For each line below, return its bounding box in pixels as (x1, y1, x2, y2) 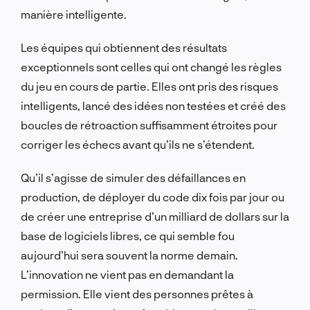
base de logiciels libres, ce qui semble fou (21, 228, 235, 242)
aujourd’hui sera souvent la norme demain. (21, 248, 238, 262)
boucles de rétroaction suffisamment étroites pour (21, 118, 277, 131)
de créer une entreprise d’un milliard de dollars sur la (21, 209, 289, 223)
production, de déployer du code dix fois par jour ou (21, 190, 284, 203)
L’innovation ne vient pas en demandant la (21, 267, 234, 281)
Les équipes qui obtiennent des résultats (21, 40, 227, 54)
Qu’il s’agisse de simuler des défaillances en (21, 170, 246, 184)
